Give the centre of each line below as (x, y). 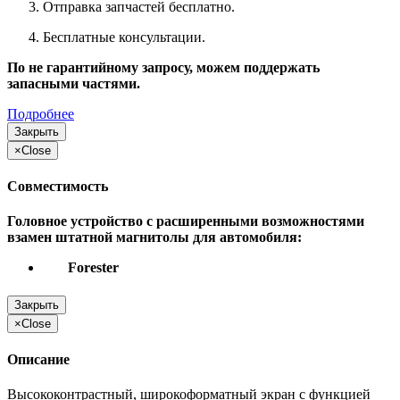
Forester (86, 268)
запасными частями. (74, 83)
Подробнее (41, 113)
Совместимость (58, 187)
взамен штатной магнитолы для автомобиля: (154, 237)
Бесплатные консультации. (128, 37)
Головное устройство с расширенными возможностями (186, 221)
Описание (38, 359)
